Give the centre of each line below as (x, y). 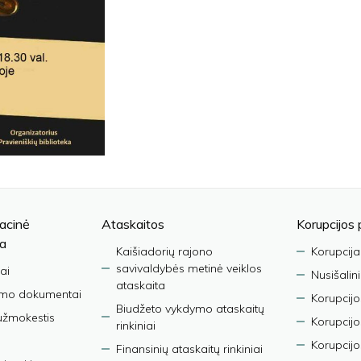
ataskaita (140, 285)
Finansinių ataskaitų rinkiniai (189, 349)
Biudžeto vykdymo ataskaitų (190, 308)
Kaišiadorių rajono (164, 251)
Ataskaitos (133, 224)
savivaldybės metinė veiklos (189, 268)
